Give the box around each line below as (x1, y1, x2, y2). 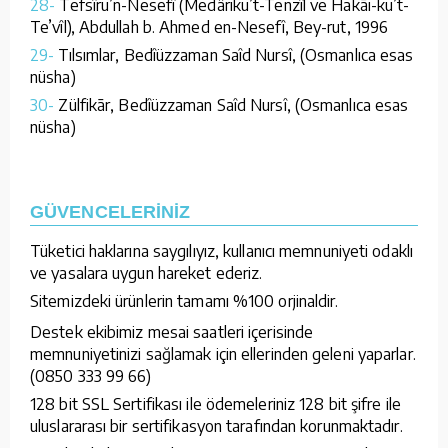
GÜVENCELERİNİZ (30, 201, 191, 222)
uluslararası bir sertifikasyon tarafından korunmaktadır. (30, 415, 403, 436)
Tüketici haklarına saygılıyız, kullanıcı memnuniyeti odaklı (30, 240, 413, 261)
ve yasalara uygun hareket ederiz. (30, 262, 263, 283)
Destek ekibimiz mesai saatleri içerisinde (30, 321, 314, 342)
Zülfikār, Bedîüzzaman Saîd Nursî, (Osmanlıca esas (58, 94, 409, 115)
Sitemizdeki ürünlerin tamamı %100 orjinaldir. (30, 290, 339, 311)
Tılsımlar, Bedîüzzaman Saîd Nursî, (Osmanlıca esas (58, 44, 414, 65)
